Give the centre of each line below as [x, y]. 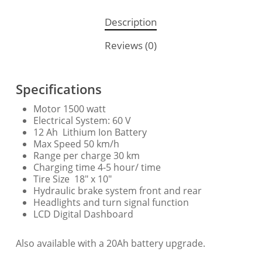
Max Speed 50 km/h [76, 144]
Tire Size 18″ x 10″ [72, 179]
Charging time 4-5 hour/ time [97, 167]
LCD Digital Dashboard [83, 214]
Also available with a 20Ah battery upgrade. [110, 243]
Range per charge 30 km [86, 155]
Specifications [58, 89]
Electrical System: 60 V [82, 120]
